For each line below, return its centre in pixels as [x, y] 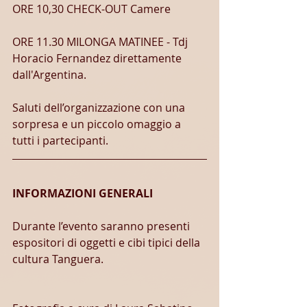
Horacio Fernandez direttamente [98, 58]
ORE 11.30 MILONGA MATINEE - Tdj [101, 42]
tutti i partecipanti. [60, 140]
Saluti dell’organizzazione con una [100, 108]
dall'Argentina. [49, 75]
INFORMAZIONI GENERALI [83, 193]
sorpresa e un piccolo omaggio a [98, 124]
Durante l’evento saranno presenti [102, 226]
